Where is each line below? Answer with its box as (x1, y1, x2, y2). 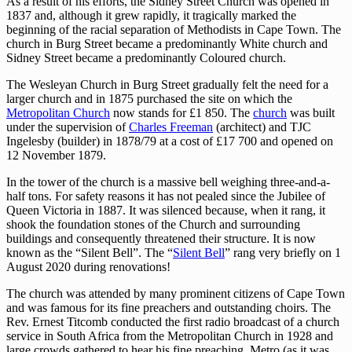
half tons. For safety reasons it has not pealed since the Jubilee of (6, 189, 325, 203)
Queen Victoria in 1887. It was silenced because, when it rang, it (6, 203, 325, 217)
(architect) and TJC (213, 120, 311, 134)
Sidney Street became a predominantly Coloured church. (6, 51, 286, 64)
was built (287, 106, 335, 119)
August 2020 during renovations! (6, 260, 170, 273)
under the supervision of (6, 120, 129, 134)
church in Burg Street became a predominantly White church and (6, 37, 328, 50)
